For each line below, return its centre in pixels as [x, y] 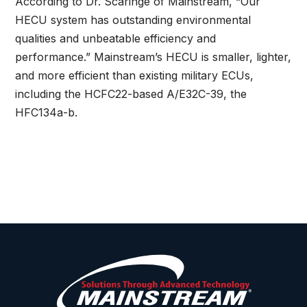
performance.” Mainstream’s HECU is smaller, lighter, [153, 57]
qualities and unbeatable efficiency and [116, 39]
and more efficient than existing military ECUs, [135, 76]
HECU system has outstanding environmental [133, 20]
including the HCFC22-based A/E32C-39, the [131, 94]
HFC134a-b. [47, 113]
